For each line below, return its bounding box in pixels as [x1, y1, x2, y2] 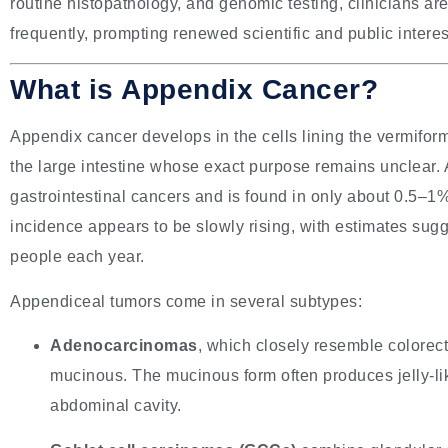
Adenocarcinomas [50, 337, 198, 355]
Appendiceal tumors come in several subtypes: [10, 292, 362, 310]
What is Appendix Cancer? [10, 74, 378, 106]
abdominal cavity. [50, 397, 182, 415]
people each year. [10, 248, 145, 266]
